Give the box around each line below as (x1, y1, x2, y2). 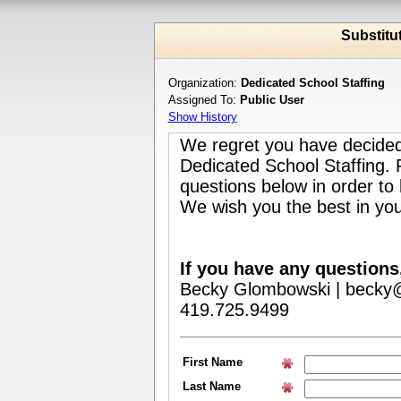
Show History (167, 110, 237, 124)
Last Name (182, 380, 241, 393)
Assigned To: (167, 93, 240, 107)
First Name (182, 355, 243, 369)
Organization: (167, 76, 241, 90)
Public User (239, 93, 304, 107)
